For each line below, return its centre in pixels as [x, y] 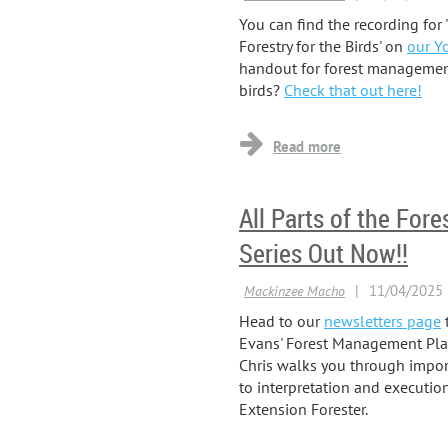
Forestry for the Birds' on [323, 46]
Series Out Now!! [323, 253]
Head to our [281, 321]
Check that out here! [353, 90]
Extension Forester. [303, 409]
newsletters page [382, 321]
